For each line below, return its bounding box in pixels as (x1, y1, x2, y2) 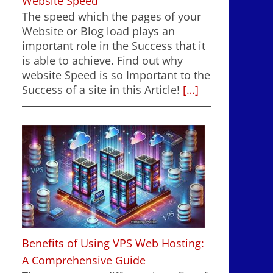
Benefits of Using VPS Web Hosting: (22, 235, 204, 250)
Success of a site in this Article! (22, 82, 180, 97)
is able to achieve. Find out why (22, 53, 183, 68)
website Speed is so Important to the (22, 68, 210, 83)
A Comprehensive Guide (22, 252, 146, 268)
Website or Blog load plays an (22, 24, 175, 39)
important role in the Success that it (22, 38, 205, 54)
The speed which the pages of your (22, 9, 201, 24)
